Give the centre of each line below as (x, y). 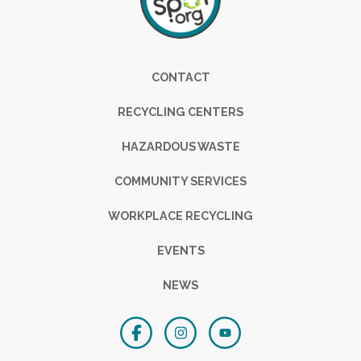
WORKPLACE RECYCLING (180, 216)
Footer (133, 74)
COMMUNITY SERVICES (180, 181)
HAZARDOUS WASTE (180, 146)
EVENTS (180, 250)
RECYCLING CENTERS (180, 112)
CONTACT (180, 77)
